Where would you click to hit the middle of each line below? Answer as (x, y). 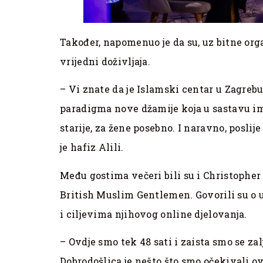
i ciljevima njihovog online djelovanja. (155, 214)
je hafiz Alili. (93, 147)
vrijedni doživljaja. (105, 62)
